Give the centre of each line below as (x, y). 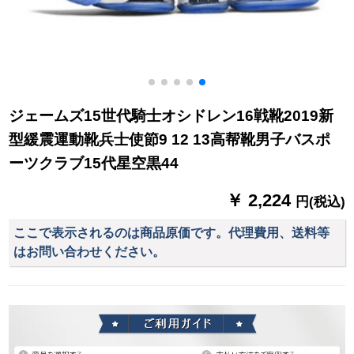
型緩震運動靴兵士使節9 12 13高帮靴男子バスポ (170, 140)
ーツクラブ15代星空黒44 (94, 164)
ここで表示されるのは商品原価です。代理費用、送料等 (172, 232)
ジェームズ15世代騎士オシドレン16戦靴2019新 (171, 116)
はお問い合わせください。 (90, 251)
